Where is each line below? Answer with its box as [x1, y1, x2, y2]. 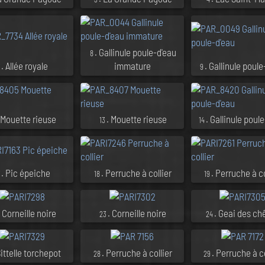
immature [114, 59, 151, 72]
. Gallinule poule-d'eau [94, 46, 176, 58]
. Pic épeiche [1, 166, 51, 179]
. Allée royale [1, 59, 49, 72]
